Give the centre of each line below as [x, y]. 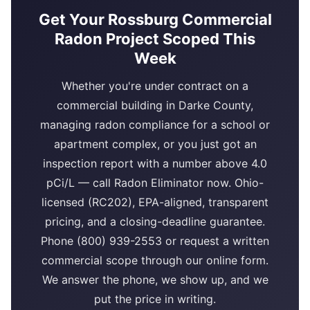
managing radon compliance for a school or [155, 125]
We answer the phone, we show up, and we [155, 280]
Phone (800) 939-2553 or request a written [155, 241]
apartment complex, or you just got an [155, 144]
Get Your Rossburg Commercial [155, 20]
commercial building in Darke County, [155, 106]
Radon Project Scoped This [155, 39]
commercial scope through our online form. [155, 261]
